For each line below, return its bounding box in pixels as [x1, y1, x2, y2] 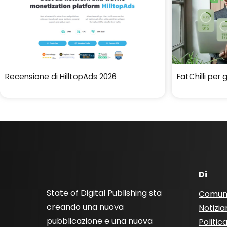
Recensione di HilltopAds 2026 [5, 71, 117, 82]
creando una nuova [47, 201, 124, 213]
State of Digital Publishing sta [47, 187, 162, 199]
